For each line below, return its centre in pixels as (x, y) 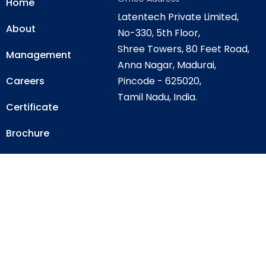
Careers (25, 81)
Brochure (28, 133)
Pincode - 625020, (159, 81)
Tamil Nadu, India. (157, 97)
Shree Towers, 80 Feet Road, (183, 49)
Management (39, 55)
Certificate (32, 107)
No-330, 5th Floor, (159, 33)
